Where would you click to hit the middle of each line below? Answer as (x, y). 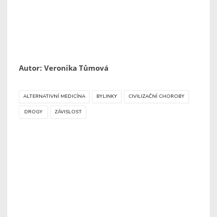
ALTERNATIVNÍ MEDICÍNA (54, 97)
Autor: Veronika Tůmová (64, 68)
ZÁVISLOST (68, 112)
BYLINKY (107, 97)
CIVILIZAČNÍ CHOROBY (156, 97)
